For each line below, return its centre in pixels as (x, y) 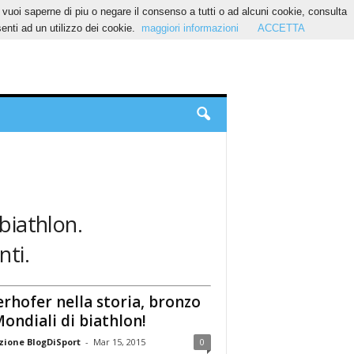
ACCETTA (281, 28)
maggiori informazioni (190, 28)
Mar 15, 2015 (119, 341)
